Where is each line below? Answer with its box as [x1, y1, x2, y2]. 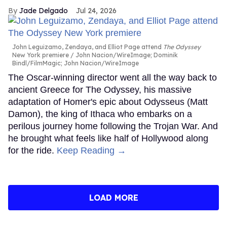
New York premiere [12, 51, 69, 59]
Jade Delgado [19, 6, 68, 16]
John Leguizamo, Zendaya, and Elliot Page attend [12, 43, 163, 51]
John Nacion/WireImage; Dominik [74, 51, 178, 59]
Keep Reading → [57, 145, 126, 156]
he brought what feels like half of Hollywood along [8, 133, 208, 144]
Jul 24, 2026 [76, 6, 117, 16]
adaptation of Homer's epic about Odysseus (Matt [8, 97, 208, 107]
